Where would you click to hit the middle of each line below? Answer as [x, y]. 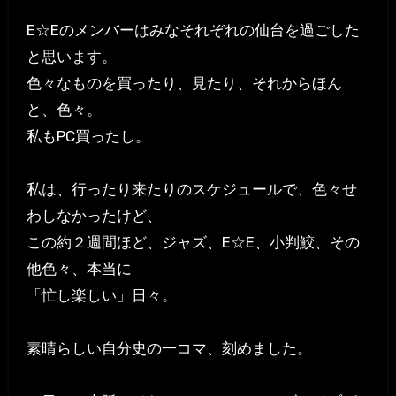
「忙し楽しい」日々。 [101, 296]
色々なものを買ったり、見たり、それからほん [184, 84]
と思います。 [71, 57]
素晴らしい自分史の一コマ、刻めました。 [169, 349]
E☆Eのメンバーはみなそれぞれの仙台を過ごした [193, 30]
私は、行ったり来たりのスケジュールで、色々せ [191, 190]
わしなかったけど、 [94, 216]
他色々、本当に [79, 269]
